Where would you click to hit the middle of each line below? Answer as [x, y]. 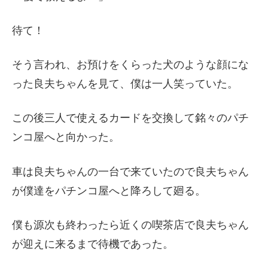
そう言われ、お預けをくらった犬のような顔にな [130, 65]
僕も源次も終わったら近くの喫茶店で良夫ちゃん [130, 225]
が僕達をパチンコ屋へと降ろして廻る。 [109, 191]
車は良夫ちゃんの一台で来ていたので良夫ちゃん [130, 171]
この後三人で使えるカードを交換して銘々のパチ [130, 118]
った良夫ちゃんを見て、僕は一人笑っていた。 [125, 84]
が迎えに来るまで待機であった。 [93, 244]
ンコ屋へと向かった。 [66, 137]
